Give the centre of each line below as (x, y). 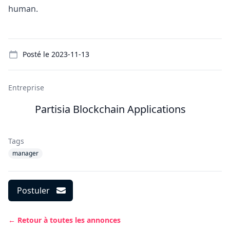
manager (25, 153)
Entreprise (26, 88)
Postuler (33, 190)
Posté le (37, 54)
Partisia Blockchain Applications (110, 109)
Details (21, 44)
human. (23, 9)
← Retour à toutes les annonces (64, 220)
